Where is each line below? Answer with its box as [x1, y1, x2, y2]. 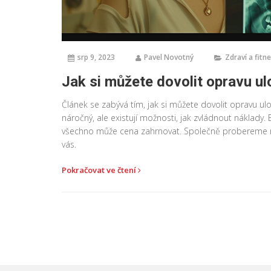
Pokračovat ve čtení [62, 164, 138, 175]
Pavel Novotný [144, 51, 194, 62]
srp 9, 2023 [77, 51, 115, 62]
